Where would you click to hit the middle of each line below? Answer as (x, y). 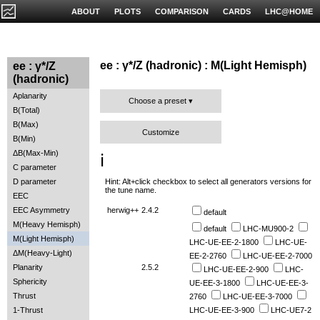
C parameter (35, 167)
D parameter (35, 181)
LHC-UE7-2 (291, 310)
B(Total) (26, 110)
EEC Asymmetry (41, 210)
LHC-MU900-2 (268, 229)
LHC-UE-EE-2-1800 (224, 242)
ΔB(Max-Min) (36, 153)
